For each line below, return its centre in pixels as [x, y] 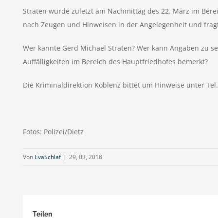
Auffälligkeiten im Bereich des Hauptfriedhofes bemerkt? [115, 62]
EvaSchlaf [48, 157]
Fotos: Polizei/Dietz [53, 132]
